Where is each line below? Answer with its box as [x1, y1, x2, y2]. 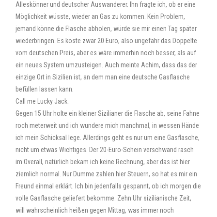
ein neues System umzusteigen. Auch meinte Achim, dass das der [15, 61, 198, 69]
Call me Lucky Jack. [15, 97, 69, 105]
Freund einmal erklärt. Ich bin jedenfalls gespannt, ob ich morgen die [15, 182, 201, 190]
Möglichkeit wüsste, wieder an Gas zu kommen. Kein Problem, [15, 13, 186, 20]
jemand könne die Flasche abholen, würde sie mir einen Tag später [15, 25, 197, 32]
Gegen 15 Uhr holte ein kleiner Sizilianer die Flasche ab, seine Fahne [15, 109, 200, 117]
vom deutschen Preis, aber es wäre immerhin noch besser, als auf [15, 49, 197, 57]
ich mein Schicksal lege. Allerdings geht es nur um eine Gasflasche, [15, 134, 200, 141]
